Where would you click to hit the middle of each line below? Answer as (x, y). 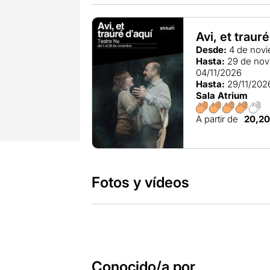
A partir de (217, 119)
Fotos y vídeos (140, 183)
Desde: (212, 50)
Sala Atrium (222, 96)
